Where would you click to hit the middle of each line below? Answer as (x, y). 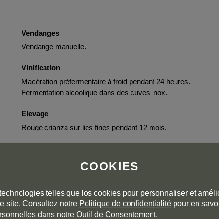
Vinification (41, 68)
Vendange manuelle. (54, 47)
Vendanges (40, 33)
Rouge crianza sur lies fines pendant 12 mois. (94, 127)
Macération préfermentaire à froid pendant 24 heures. (106, 81)
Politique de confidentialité (125, 204)
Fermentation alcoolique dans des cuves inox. (94, 93)
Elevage (35, 114)
